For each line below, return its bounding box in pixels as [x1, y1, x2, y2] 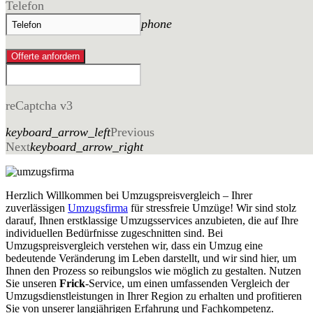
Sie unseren [6, 277, 59, 290]
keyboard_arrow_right [30, 140, 143, 154]
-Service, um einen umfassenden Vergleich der [85, 277, 289, 290]
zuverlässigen [6, 202, 68, 214]
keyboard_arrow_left [6, 125, 110, 140]
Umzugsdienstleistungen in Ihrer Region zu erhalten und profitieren [6, 290, 302, 303]
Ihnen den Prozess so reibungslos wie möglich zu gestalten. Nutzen [6, 265, 301, 277]
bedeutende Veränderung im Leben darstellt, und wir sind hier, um [6, 252, 296, 265]
